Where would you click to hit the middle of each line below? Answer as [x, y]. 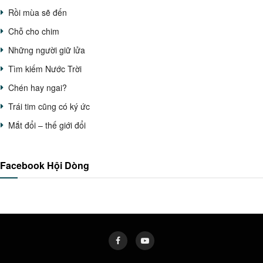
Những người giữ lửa [47, 50]
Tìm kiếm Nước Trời [45, 69]
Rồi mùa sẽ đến [38, 13]
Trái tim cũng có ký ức [49, 107]
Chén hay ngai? [38, 88]
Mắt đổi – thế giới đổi [47, 125]
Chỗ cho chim [34, 31]
